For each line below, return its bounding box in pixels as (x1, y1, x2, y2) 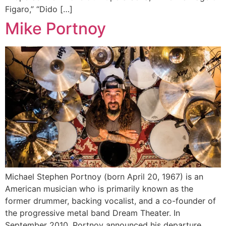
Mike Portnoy (5, 19, 106, 38)
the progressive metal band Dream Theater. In (5, 208, 180, 218)
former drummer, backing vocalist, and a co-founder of (5, 196, 216, 206)
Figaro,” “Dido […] (5, 4, 73, 14)
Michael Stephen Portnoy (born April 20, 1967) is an (5, 172, 203, 182)
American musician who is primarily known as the (5, 184, 193, 194)
